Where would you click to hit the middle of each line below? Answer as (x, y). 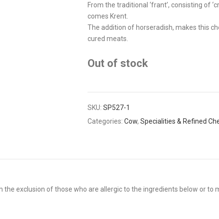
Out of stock (118, 63)
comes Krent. (108, 16)
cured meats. (108, 38)
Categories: (106, 121)
